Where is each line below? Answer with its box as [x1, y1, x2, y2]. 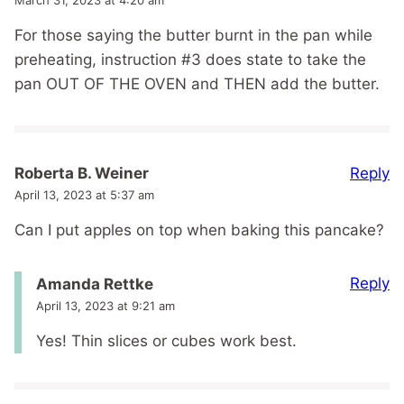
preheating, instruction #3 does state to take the [14, 50, 366, 69]
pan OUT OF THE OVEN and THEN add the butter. [14, 74, 380, 93]
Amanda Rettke [36, 275, 153, 294]
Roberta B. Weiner [14, 164, 149, 183]
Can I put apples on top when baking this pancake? [14, 221, 384, 240]
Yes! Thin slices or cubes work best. [36, 332, 297, 351]
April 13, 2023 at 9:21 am [36, 298, 175, 314]
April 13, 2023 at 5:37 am [14, 188, 154, 203]
